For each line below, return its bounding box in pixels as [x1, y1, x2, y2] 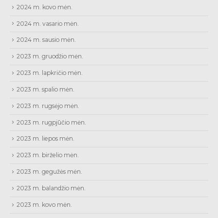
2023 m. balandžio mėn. [17, 184, 86, 192]
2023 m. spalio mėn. [17, 85, 74, 93]
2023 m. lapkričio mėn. [17, 69, 83, 77]
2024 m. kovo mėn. [17, 3, 73, 11]
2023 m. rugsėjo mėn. [17, 102, 79, 109]
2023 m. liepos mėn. [17, 135, 74, 143]
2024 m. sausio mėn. [17, 36, 76, 44]
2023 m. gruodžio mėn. [17, 53, 83, 60]
